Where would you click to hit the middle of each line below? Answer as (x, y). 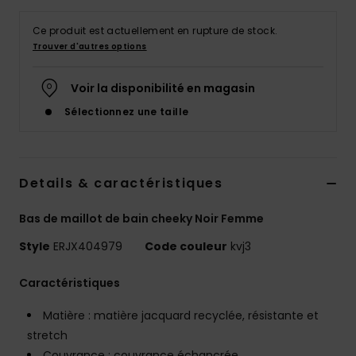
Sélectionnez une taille (127, 112)
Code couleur (186, 247)
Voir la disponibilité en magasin (163, 89)
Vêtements (294, 74)
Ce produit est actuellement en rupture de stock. (155, 31)
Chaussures (298, 167)
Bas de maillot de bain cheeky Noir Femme (141, 219)
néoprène (290, 27)
